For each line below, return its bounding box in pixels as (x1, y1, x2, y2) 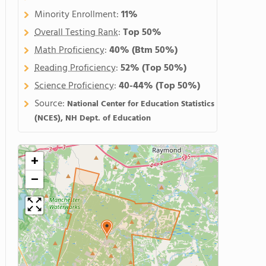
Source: (34, 96, 67, 112)
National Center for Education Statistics (67, 97, 214, 111)
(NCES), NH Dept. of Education (34, 112, 151, 125)
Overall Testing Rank (34, 25, 118, 40)
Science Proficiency (34, 78, 114, 94)
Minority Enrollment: (34, 7, 121, 23)
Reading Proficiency (34, 61, 116, 76)
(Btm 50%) (132, 43, 178, 58)
